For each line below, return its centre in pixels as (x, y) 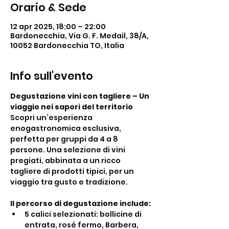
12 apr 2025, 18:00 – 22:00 (58, 27)
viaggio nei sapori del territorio (72, 107)
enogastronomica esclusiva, (66, 128)
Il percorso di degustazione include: (81, 203)
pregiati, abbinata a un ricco (66, 161)
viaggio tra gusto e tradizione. (69, 182)
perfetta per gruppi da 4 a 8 (65, 139)
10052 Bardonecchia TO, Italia (67, 45)
